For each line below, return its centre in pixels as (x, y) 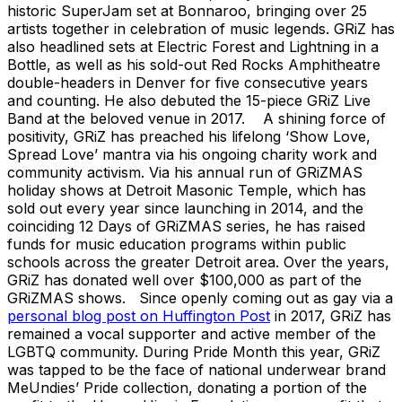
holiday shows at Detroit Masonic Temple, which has (187, 190)
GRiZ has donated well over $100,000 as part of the (184, 280)
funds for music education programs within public (177, 244)
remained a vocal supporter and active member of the (192, 333)
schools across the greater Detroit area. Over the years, (198, 262)
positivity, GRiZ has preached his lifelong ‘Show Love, (189, 136)
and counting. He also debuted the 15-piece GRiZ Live (189, 100)
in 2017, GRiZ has (331, 315)
